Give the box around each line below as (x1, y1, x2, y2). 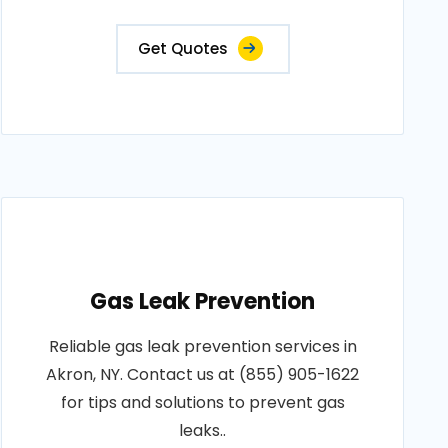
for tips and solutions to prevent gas (60, 391, 345, 414)
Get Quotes (137, 38, 228, 59)
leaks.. (179, 419, 227, 442)
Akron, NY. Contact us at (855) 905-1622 (46, 363, 360, 386)
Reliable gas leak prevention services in (48, 335, 357, 358)
